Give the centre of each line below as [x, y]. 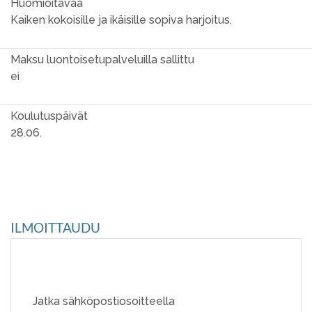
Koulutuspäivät [49, 116]
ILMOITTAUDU [55, 227]
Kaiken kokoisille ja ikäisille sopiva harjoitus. [121, 20]
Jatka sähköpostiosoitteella [104, 301]
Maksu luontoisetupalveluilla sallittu [102, 60]
